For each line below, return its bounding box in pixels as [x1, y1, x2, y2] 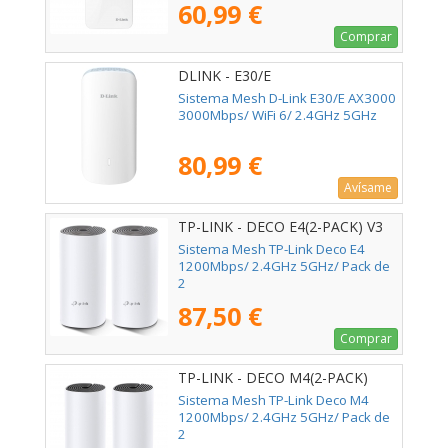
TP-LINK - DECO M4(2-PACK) [178, 368, 368, 388]
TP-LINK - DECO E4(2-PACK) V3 [178, 217, 383, 237]
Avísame [344, 179, 392, 197]
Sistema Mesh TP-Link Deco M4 [178, 391, 369, 410]
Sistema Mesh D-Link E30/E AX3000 [178, 89, 396, 108]
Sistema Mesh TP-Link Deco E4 [178, 240, 365, 259]
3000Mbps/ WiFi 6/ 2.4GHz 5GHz [178, 106, 377, 125]
